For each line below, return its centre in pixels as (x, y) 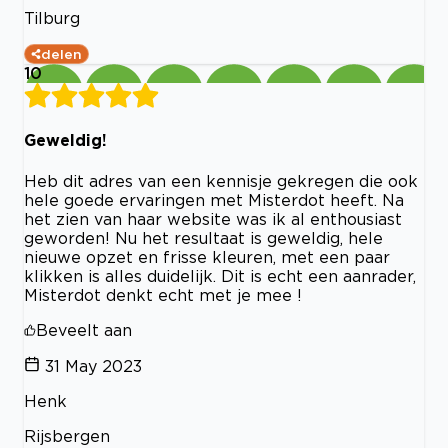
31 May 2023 (93, 365)
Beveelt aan (84, 329)
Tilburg (52, 18)
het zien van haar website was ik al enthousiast (213, 218)
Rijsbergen (67, 435)
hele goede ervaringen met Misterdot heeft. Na (214, 199)
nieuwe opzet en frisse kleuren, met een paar (207, 256)
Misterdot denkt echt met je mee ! (163, 294)
